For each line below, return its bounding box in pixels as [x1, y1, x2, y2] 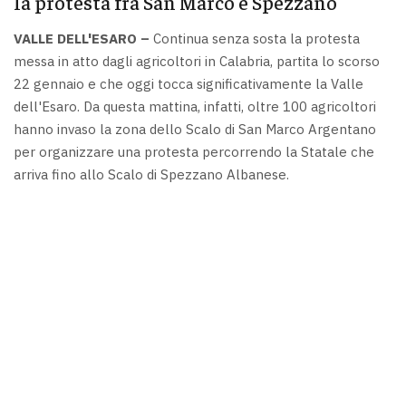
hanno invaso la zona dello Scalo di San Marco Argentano [14, 120, 376, 138]
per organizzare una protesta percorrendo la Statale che [14, 142, 374, 160]
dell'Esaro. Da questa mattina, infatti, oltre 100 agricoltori [14, 97, 376, 115]
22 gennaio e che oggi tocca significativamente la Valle [14, 74, 363, 92]
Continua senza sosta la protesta [150, 29, 360, 47]
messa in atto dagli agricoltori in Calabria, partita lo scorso [14, 52, 380, 70]
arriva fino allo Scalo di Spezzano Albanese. [14, 165, 289, 183]
